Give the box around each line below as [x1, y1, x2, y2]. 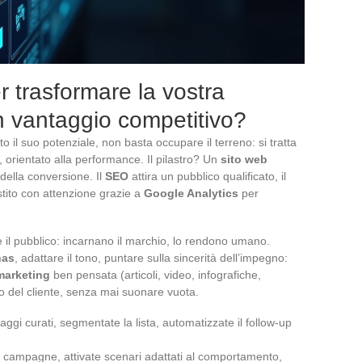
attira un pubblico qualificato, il [128, 169, 286, 183]
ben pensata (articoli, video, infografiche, [50, 267, 261, 281]
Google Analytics [144, 186, 238, 200]
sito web [221, 152, 267, 166]
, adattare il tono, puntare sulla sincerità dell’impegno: [15, 250, 288, 264]
